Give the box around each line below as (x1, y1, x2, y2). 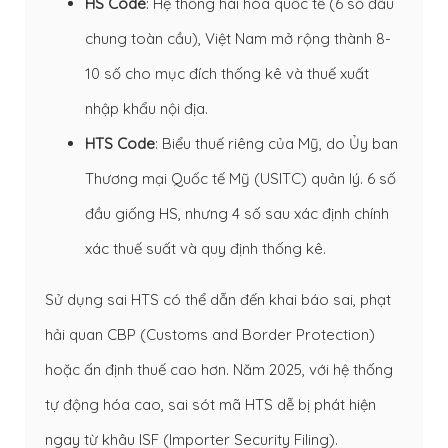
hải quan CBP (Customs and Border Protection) (45, 324, 375, 344)
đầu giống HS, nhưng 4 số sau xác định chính (85, 203, 389, 223)
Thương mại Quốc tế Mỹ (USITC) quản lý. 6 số (85, 168, 396, 188)
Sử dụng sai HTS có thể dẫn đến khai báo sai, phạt (45, 289, 391, 309)
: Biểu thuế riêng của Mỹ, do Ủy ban (155, 133, 398, 153)
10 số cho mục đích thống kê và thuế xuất (85, 63, 369, 83)
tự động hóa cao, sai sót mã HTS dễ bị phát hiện (45, 394, 376, 414)
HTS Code (85, 133, 155, 153)
